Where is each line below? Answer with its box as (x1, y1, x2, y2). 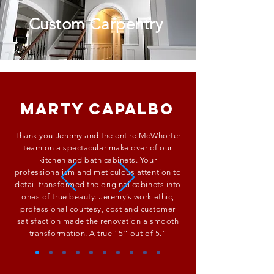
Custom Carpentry (28, 15, 163, 34)
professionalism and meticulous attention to (14, 168, 182, 177)
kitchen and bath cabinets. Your (39, 155, 157, 165)
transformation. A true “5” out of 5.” (29, 229, 167, 238)
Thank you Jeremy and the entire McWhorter (15, 131, 181, 140)
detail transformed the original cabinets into (15, 180, 181, 189)
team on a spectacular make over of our (23, 143, 172, 152)
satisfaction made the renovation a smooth (17, 217, 179, 226)
